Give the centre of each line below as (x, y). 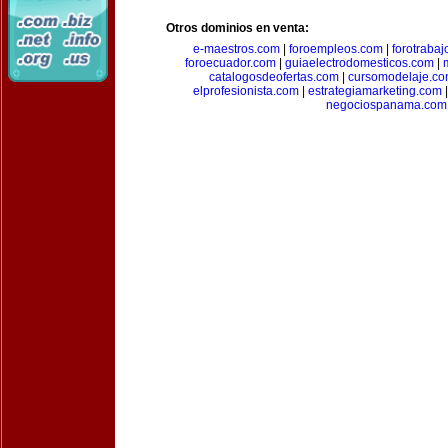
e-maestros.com (236, 49)
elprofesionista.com (246, 91)
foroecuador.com (230, 63)
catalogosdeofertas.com (273, 77)
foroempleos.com (336, 49)
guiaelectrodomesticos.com (359, 63)
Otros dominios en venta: (237, 28)
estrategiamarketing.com (375, 91)
